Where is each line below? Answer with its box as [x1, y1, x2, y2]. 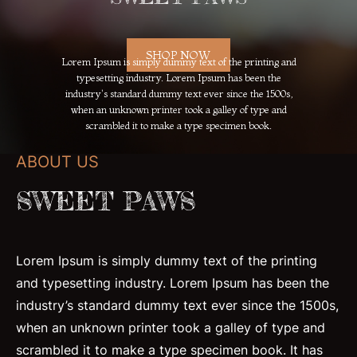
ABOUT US [16, 151, 99, 171]
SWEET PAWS [16, 185, 196, 217]
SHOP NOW [146, 47, 210, 62]
